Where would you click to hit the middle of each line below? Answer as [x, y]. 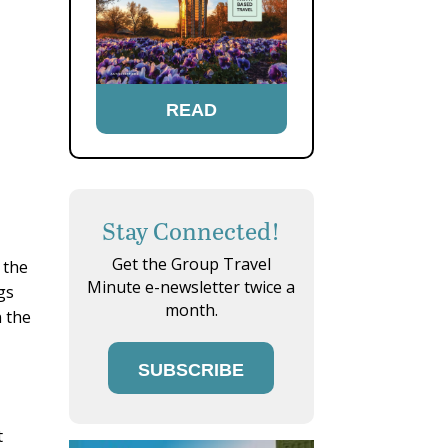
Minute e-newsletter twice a [191, 287]
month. [191, 310]
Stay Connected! [191, 231]
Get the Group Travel [191, 264]
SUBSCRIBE [191, 370]
